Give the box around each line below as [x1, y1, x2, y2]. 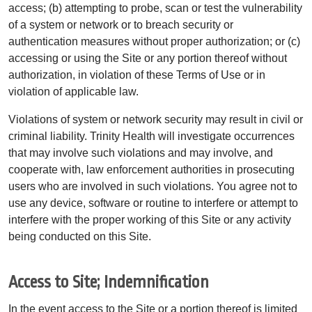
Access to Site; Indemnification [8, 272, 209, 292]
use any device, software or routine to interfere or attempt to [8, 196, 298, 209]
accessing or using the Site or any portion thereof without [8, 52, 287, 64]
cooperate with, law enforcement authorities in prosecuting [8, 163, 295, 175]
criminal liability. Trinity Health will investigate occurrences [8, 130, 295, 142]
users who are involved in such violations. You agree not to [8, 180, 297, 192]
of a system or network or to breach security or [8, 18, 233, 31]
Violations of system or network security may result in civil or [8, 113, 303, 125]
